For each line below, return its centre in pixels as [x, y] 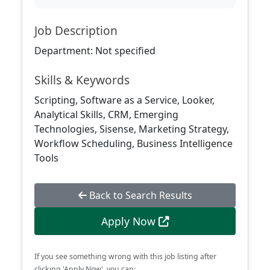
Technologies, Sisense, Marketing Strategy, [132, 129]
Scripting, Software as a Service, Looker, [124, 100]
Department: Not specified [95, 51]
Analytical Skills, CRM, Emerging [106, 115]
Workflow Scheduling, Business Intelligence [133, 143]
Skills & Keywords [82, 80]
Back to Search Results [139, 195]
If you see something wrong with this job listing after [125, 256]
